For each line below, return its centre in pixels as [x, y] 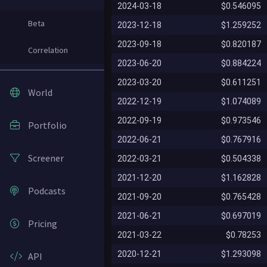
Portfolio [47, 125]
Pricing [43, 223]
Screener [46, 158]
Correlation [48, 50]
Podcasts [47, 191]
